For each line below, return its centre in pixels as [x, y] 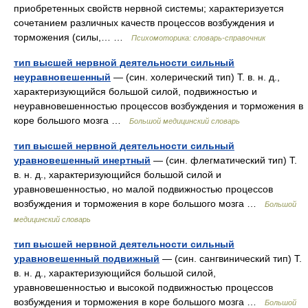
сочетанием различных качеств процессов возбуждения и [144, 23]
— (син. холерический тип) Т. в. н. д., [195, 77]
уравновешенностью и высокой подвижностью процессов [143, 287]
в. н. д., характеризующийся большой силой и [118, 175]
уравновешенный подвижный [87, 258]
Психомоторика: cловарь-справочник [198, 38]
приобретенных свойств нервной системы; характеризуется [149, 8]
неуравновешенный [62, 77]
